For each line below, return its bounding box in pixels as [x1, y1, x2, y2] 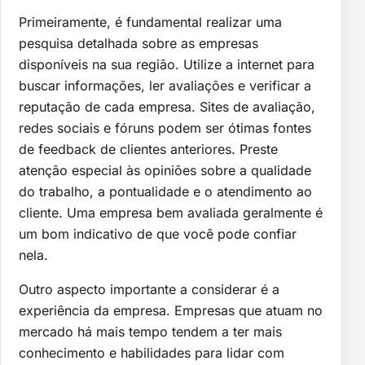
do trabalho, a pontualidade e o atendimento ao [19, 182, 312, 200]
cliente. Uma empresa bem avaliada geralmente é [19, 204, 323, 221]
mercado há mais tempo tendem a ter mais [19, 323, 282, 340]
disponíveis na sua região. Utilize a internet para [19, 55, 314, 73]
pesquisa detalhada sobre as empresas [19, 34, 258, 51]
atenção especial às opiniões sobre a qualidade [19, 161, 311, 178]
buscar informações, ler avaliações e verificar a [19, 77, 311, 94]
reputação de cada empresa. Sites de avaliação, [19, 98, 315, 115]
